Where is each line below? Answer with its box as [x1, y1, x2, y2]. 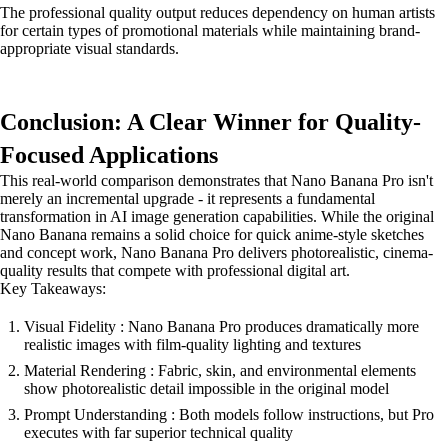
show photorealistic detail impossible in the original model [24, 380, 389, 397]
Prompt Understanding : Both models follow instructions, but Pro [24, 406, 434, 423]
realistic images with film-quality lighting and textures [24, 336, 361, 353]
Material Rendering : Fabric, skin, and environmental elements [24, 362, 416, 379]
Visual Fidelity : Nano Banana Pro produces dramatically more [24, 318, 419, 335]
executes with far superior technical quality [24, 424, 293, 441]
